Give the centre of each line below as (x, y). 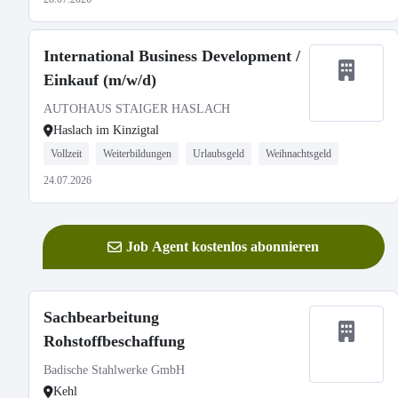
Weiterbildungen (137, 154)
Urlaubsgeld (219, 154)
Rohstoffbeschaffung (114, 341)
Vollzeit (66, 154)
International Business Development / (172, 56)
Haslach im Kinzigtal (106, 130)
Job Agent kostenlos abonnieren (223, 247)
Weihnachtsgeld (298, 154)
